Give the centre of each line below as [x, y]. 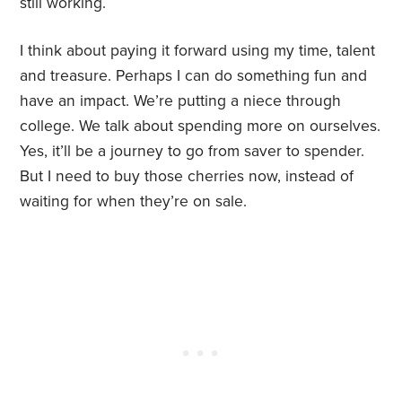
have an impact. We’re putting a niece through [181, 101]
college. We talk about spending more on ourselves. [201, 127]
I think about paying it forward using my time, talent [198, 51]
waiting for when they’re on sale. [134, 202]
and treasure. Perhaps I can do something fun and [194, 76]
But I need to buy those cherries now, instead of [187, 177]
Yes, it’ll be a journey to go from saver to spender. [192, 152]
